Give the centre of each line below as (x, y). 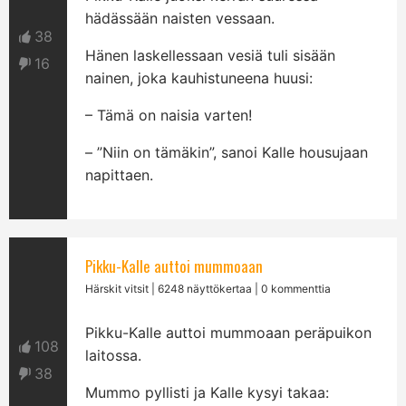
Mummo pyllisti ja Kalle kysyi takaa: (208, 392)
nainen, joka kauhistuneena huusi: (199, 78)
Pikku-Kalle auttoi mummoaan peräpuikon (229, 333)
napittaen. (120, 175)
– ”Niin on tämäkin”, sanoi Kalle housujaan (227, 152)
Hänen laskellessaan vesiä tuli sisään (211, 55)
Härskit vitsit (117, 289)
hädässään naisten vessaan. (180, 18)
